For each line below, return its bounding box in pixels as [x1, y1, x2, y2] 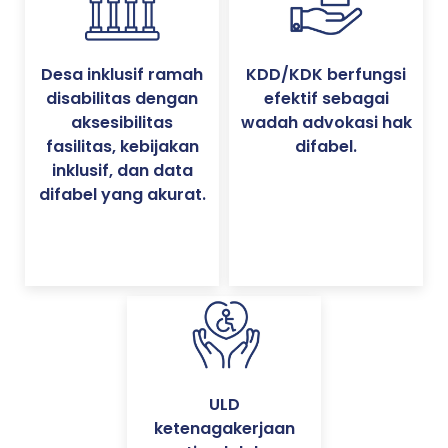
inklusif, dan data [51, 158, 193, 182]
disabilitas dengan [46, 86, 198, 110]
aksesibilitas [71, 110, 173, 134]
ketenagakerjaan [153, 416, 295, 440]
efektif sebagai [263, 86, 389, 110]
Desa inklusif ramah [41, 62, 203, 86]
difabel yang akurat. [38, 182, 206, 206]
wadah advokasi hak [240, 110, 412, 134]
